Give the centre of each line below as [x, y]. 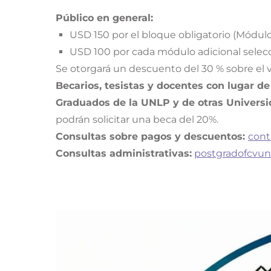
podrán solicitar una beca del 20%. [137, 119]
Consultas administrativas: [124, 153]
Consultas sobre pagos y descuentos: [152, 136]
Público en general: [104, 18]
